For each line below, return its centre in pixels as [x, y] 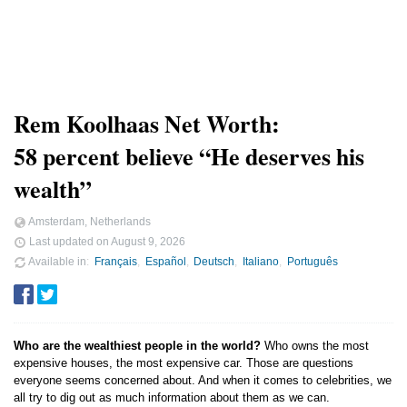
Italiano [261, 261]
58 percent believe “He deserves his [189, 156]
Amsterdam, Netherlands [89, 221]
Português [313, 261]
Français [115, 261]
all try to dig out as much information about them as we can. [172, 398]
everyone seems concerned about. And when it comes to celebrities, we [203, 381]
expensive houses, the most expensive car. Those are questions [184, 363]
